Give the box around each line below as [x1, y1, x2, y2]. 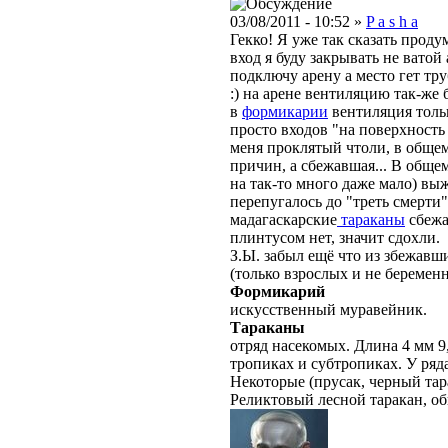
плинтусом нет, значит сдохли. [230, 229, 440, 247]
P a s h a [366, 13, 418, 31]
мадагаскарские [230, 211, 337, 229]
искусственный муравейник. [230, 301, 427, 319]
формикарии [242, 103, 328, 121]
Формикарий [230, 283, 325, 301]
